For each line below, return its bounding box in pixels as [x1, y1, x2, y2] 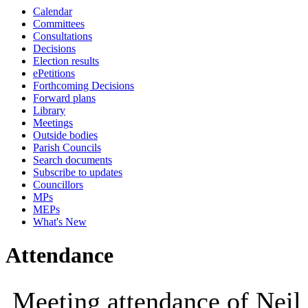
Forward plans [33, 92, 96, 104]
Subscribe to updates [33, 166, 122, 178]
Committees [33, 18, 85, 30]
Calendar [33, 5, 72, 17]
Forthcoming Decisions [33, 80, 134, 91]
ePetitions [33, 67, 75, 79]
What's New [33, 216, 87, 228]
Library [33, 104, 65, 116]
